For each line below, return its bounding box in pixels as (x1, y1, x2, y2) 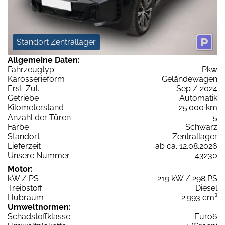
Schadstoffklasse (8, 211, 70, 221)
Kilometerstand (8, 102, 64, 113)
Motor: (8, 164, 33, 174)
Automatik (179, 93, 217, 103)
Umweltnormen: (8, 202, 71, 212)
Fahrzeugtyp (8, 64, 54, 74)
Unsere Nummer (8, 150, 70, 160)
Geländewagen (162, 74, 217, 84)
